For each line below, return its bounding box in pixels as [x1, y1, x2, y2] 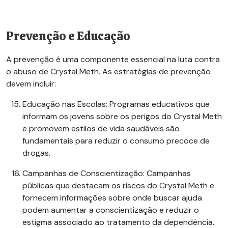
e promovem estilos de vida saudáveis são [22, 123, 180, 134]
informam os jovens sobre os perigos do [22, 111, 174, 122]
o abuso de [6, 66, 50, 77]
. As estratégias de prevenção [99, 66, 211, 77]
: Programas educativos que [106, 99, 210, 110]
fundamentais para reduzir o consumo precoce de [22, 135, 210, 147]
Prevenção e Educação [6, 28, 130, 44]
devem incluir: [6, 78, 56, 90]
